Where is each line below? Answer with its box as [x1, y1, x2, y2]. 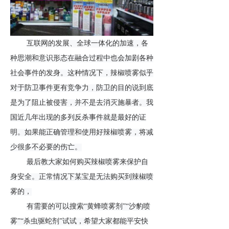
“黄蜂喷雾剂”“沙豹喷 [84, 202, 150, 211]
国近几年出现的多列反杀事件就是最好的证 [10, 113, 146, 122]
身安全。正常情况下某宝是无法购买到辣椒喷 [10, 173, 153, 181]
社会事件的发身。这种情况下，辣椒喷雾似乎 [10, 69, 153, 77]
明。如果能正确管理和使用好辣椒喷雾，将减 [10, 128, 153, 136]
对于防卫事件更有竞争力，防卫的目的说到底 [10, 84, 153, 92]
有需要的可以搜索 [27, 202, 84, 211]
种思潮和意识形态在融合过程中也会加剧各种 [10, 54, 153, 62]
